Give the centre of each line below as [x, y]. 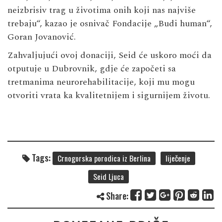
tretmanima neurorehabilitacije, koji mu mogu [101, 82]
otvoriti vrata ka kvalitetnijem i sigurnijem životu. [109, 95]
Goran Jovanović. [42, 37]
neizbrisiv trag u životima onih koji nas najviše [102, 10]
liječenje [178, 158]
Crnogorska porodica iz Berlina [104, 158]
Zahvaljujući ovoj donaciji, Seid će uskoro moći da [110, 55]
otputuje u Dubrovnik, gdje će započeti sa [92, 68]
